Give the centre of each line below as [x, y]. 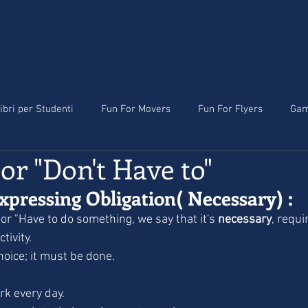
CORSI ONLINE [112, 41]
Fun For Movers [136, 109]
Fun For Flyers [230, 109]
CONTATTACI [214, 41]
